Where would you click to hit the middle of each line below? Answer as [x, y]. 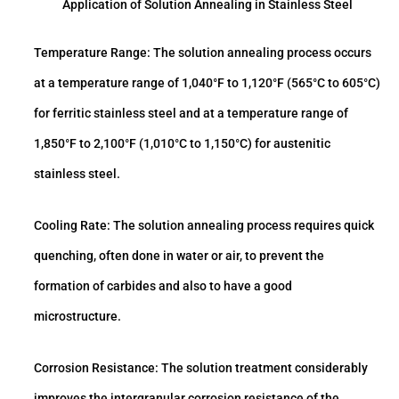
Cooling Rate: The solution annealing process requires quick [204, 226]
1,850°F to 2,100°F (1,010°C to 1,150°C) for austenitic [182, 144]
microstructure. [77, 317]
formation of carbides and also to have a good [163, 286]
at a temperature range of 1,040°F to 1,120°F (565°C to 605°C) [207, 83]
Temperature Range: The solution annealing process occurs [203, 53]
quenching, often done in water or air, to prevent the [179, 256]
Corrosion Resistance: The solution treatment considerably [201, 368]
